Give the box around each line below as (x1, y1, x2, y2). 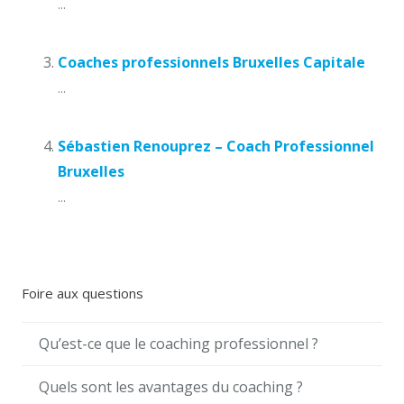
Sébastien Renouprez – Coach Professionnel (58, 135, 374, 156)
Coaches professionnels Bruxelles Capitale (58, 51, 365, 72)
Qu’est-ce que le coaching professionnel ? (39, 334, 319, 354)
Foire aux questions (22, 283, 143, 302)
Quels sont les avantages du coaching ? (39, 377, 304, 398)
